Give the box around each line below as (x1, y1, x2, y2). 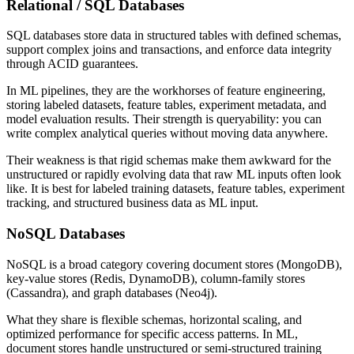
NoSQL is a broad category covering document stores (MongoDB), (6, 257, 342, 271)
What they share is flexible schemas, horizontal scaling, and (6, 312, 302, 326)
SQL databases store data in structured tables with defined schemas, (6, 28, 341, 43)
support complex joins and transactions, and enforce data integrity (6, 43, 332, 57)
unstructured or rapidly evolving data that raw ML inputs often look (6, 168, 341, 182)
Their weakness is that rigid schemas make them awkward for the (6, 153, 331, 168)
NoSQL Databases (6, 225, 125, 243)
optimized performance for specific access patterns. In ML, (6, 326, 298, 341)
